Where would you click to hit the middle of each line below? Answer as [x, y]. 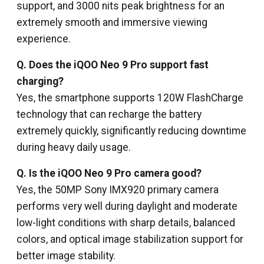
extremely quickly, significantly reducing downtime [131, 131]
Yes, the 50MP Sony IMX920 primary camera [118, 190]
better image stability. [66, 256]
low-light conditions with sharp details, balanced [126, 223]
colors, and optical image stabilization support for [130, 239]
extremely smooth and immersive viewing [112, 22]
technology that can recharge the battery [109, 114]
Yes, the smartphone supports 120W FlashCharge [130, 98]
